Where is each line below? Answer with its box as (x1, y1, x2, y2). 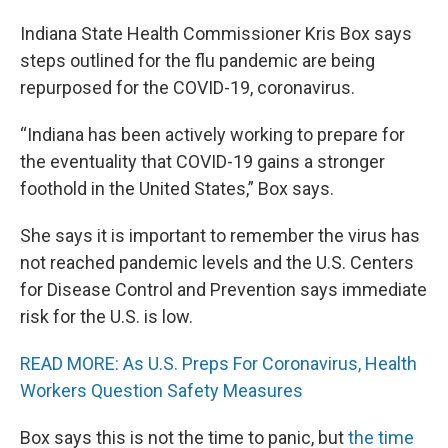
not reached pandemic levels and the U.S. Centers (20, 252, 414, 273)
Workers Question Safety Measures (20, 380, 303, 401)
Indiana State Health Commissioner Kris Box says (20, 23, 412, 44)
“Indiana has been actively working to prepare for (20, 124, 405, 145)
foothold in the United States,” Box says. (20, 178, 334, 199)
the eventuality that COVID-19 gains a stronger (20, 151, 385, 172)
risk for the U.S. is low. (20, 306, 193, 327)
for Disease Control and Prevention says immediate (20, 279, 427, 300)
